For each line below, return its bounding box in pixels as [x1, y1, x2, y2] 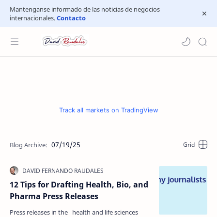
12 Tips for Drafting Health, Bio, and [10, 179, 148, 190]
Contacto [57, 14, 86, 22]
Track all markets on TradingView [59, 106, 158, 114]
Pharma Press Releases [10, 191, 98, 201]
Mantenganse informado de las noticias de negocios [10, 5, 160, 14]
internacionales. [10, 14, 57, 22]
